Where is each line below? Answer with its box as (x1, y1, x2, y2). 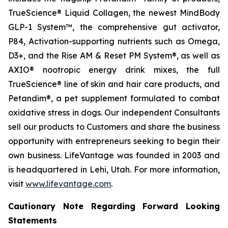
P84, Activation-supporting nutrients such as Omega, (8, 36, 220, 46)
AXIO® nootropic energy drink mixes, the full (8, 65, 220, 75)
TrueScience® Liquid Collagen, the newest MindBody (8, 8, 220, 18)
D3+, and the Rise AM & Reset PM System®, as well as (8, 50, 220, 61)
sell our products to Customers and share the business (8, 122, 220, 132)
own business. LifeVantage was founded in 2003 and (8, 150, 220, 160)
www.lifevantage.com (25, 179, 111, 189)
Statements (8, 215, 57, 225)
